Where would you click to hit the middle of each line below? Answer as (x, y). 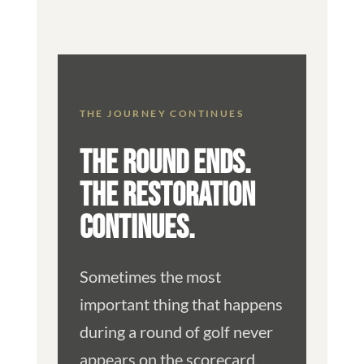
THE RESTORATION (167, 195)
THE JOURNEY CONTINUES (162, 113)
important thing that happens (181, 303)
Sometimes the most (150, 276)
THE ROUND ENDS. (165, 163)
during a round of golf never (176, 331)
